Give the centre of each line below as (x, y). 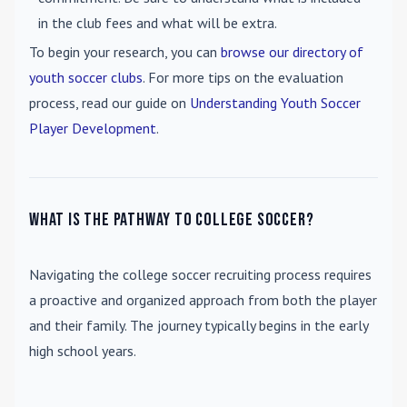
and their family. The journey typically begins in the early (199, 325)
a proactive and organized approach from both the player (203, 300)
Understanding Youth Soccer (275, 103)
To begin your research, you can (125, 52)
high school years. (83, 351)
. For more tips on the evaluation (243, 77)
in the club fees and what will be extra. (158, 23)
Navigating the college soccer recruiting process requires (200, 274)
